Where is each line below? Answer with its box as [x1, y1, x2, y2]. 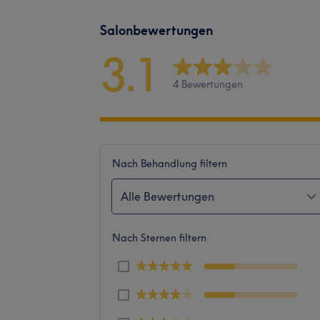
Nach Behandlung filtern [112, 156, 227, 170]
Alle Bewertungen [121, 189, 214, 204]
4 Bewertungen [173, 78, 243, 91]
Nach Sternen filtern [112, 231, 206, 244]
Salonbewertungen [100, 21, 213, 39]
